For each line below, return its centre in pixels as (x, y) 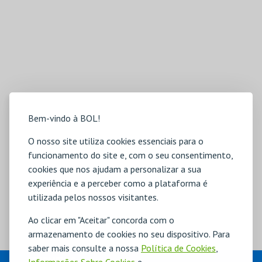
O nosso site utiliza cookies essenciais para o (116, 141)
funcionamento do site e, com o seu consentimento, (130, 155)
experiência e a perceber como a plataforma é (118, 183)
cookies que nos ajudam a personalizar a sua (115, 169)
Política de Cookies (178, 248)
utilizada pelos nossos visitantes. (93, 197)
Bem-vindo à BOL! (64, 118)
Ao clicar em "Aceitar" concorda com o (101, 220)
